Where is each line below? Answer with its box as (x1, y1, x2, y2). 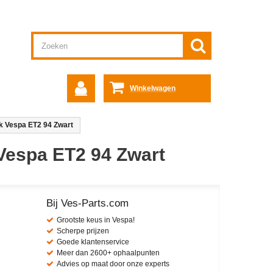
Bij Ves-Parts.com (46, 197, 129, 209)
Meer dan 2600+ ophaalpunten (57, 249, 160, 257)
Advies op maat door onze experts (57, 260, 169, 268)
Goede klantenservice (57, 238, 129, 246)
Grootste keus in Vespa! (57, 216, 135, 224)
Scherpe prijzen (57, 227, 109, 235)
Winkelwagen (130, 84, 175, 93)
